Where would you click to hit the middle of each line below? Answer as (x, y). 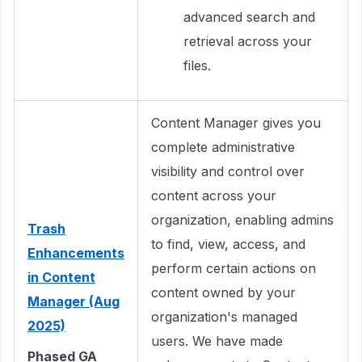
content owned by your (223, 292)
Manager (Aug (74, 301)
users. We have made (217, 341)
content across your (214, 195)
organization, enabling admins (242, 219)
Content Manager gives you (236, 122)
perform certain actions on (234, 268)
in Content (61, 277)
